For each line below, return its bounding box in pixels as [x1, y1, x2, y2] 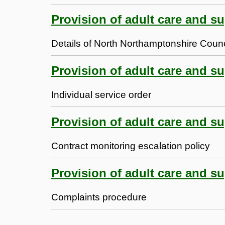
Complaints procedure [51, 191, 147, 202]
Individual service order [51, 89, 151, 100]
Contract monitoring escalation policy [51, 140, 210, 151]
